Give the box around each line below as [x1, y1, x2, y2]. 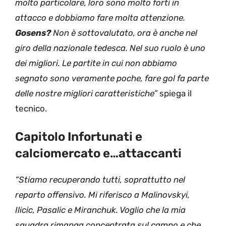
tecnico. [15, 103, 47, 114]
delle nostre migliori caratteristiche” [15, 88, 159, 98]
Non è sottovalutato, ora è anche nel [51, 27, 197, 38]
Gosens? [15, 27, 51, 38]
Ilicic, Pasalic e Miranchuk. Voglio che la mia [15, 205, 186, 215]
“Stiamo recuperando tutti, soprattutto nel [15, 175, 185, 185]
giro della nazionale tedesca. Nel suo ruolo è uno [15, 42, 205, 53]
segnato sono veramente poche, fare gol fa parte [15, 73, 209, 83]
